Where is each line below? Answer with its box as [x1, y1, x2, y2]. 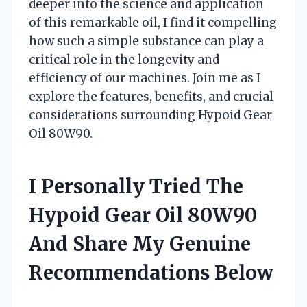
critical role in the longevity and [29, 51, 219, 67]
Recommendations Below [29, 260, 273, 285]
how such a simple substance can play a [29, 33, 264, 49]
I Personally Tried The [29, 173, 243, 199]
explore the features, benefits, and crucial [29, 88, 273, 104]
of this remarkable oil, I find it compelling [29, 14, 277, 30]
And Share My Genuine [29, 231, 251, 256]
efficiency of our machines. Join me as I [29, 70, 260, 86]
